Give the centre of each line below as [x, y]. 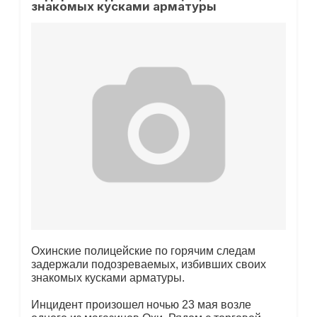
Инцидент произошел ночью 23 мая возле [141, 304]
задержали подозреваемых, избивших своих [148, 264]
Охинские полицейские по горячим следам [143, 250]
